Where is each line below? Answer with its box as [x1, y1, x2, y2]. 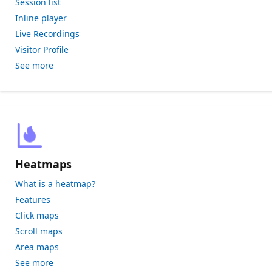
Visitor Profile [15, 44, 69, 55]
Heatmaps [15, 157, 72, 171]
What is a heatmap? [15, 178, 95, 189]
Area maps [15, 241, 59, 253]
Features [15, 194, 50, 205]
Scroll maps [15, 225, 63, 237]
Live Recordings [15, 28, 80, 39]
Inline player [15, 12, 67, 24]
